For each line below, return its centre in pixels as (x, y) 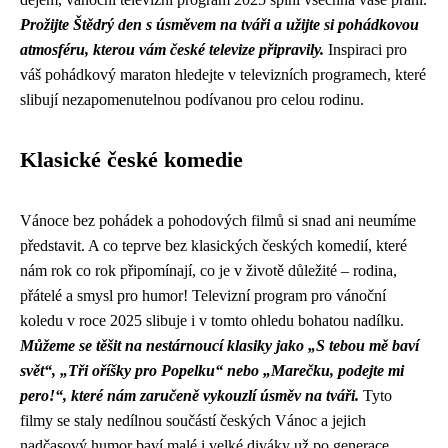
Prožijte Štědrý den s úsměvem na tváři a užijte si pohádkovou (219, 24)
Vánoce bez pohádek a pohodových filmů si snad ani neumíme (218, 220)
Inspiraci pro (365, 49)
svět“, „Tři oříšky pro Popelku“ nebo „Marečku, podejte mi (212, 370)
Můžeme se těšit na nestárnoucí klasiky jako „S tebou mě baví (219, 345)
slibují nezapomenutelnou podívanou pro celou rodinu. (192, 99)
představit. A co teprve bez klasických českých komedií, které (213, 245)
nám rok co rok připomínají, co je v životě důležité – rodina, (208, 270)
